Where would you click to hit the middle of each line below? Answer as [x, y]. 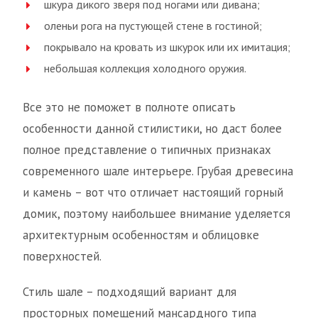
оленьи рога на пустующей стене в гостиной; [153, 26]
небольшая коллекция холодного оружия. [145, 68]
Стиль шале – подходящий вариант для [130, 292]
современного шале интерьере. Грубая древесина [158, 171]
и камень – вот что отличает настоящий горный [153, 193]
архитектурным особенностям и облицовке [141, 235]
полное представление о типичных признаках [147, 150]
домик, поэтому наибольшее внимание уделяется [157, 214]
